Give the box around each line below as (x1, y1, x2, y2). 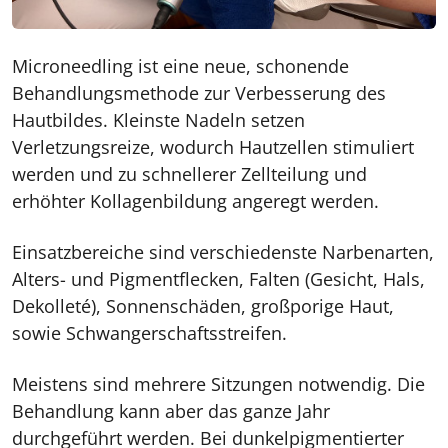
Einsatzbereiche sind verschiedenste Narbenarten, (12, 239, 434, 264)
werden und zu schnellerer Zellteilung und (12, 161, 367, 186)
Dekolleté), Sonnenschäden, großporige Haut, (12, 293, 394, 318)
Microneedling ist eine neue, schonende (12, 53, 349, 78)
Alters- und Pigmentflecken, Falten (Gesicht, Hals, (12, 266, 425, 291)
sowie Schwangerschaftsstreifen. (12, 320, 287, 345)
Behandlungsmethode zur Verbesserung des (12, 80, 386, 105)
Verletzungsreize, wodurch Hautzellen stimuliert (12, 134, 414, 159)
